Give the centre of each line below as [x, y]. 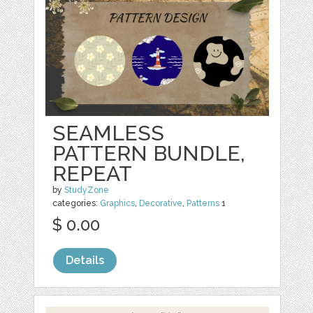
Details [85, 261]
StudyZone [87, 190]
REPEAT [93, 174]
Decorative [161, 204]
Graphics [118, 204]
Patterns [203, 204]
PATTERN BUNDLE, [149, 154]
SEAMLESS [109, 133]
